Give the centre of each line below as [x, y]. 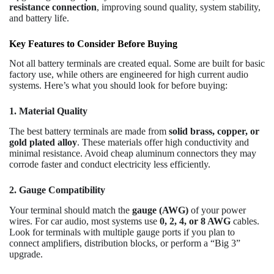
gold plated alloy [43, 143]
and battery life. [39, 18]
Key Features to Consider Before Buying [93, 43]
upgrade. [26, 254]
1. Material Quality [48, 111]
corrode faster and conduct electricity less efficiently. [110, 165]
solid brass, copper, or [214, 131]
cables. [245, 221]
